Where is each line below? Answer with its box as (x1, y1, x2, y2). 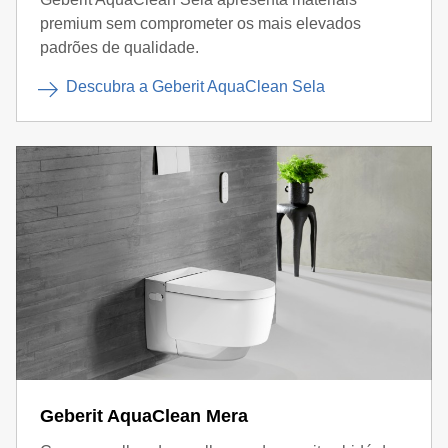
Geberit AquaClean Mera (40, 406, 248, 426)
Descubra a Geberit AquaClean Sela (66, 78, 325, 95)
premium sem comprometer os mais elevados (40, 15, 361, 32)
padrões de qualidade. (40, 39, 199, 56)
